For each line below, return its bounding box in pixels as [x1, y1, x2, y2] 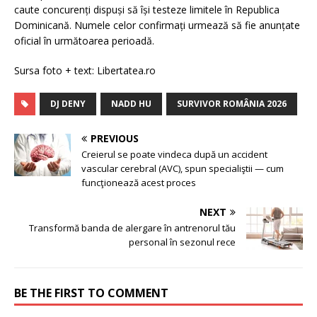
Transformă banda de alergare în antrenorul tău [29, 221, 236, 235]
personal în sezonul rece [129, 236, 236, 249]
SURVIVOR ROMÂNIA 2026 [177, 98, 287, 110]
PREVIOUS [91, 132, 139, 146]
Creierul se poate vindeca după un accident [81, 148, 267, 161]
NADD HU [111, 98, 151, 110]
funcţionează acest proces [81, 176, 196, 190]
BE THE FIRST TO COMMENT [14, 285, 168, 301]
